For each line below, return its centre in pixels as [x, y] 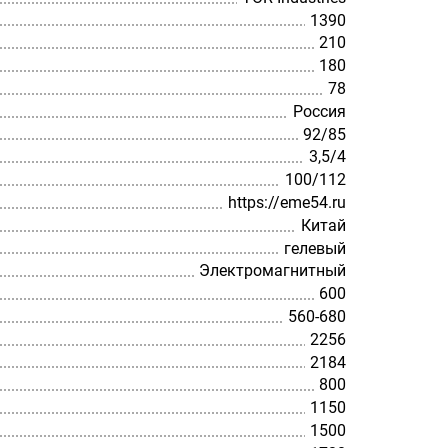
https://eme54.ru [286, 202]
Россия [319, 111]
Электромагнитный [272, 271]
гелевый [314, 248]
